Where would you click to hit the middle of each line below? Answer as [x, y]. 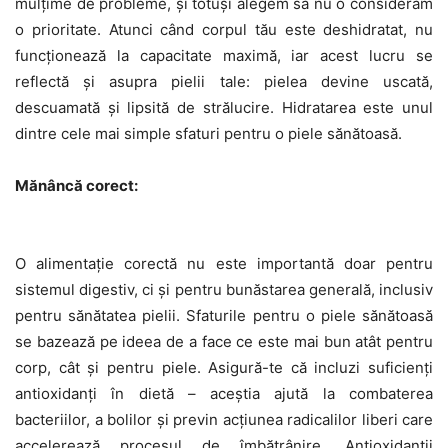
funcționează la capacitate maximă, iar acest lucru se [224, 55]
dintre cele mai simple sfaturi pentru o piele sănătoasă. [208, 133]
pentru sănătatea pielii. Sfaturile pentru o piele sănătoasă [224, 315]
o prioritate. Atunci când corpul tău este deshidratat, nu [224, 29]
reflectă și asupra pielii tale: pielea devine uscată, [224, 81]
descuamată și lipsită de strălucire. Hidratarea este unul [224, 107]
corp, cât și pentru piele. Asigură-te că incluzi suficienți [224, 367]
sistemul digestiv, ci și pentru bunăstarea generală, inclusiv [224, 289]
